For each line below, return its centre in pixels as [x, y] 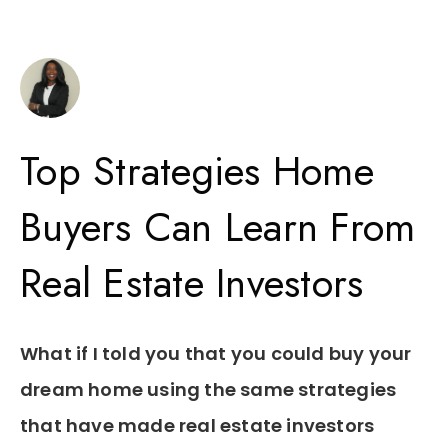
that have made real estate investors [197, 425]
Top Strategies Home [197, 171]
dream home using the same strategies [208, 389]
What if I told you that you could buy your [216, 353]
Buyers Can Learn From [218, 227]
